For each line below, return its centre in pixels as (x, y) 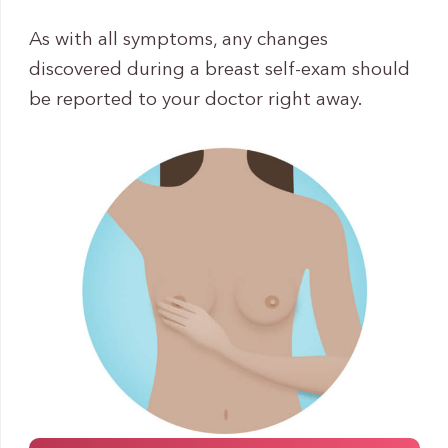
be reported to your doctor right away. (195, 100)
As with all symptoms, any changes (178, 40)
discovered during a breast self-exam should (219, 70)
